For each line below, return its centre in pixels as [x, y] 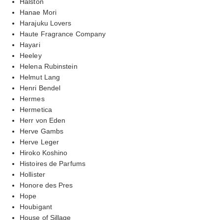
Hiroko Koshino [44, 152]
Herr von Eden [43, 120]
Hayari [30, 44]
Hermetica [36, 109]
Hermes [32, 98]
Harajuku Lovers [46, 23]
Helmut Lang [40, 77]
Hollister [32, 174]
